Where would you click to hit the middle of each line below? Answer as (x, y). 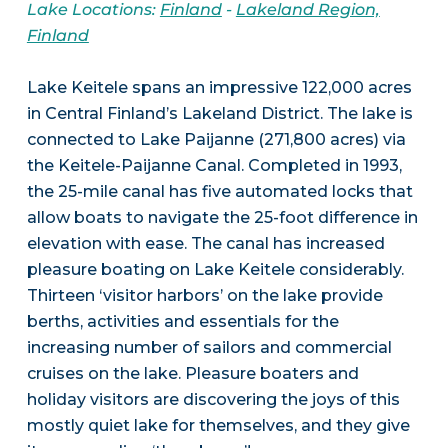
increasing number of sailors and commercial (209, 348)
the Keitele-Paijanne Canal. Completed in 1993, (214, 166)
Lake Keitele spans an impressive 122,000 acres (219, 88)
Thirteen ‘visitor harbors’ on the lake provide (204, 296)
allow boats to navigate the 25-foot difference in (222, 218)
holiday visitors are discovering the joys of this (213, 400)
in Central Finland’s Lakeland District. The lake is (219, 114)
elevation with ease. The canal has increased (205, 244)
